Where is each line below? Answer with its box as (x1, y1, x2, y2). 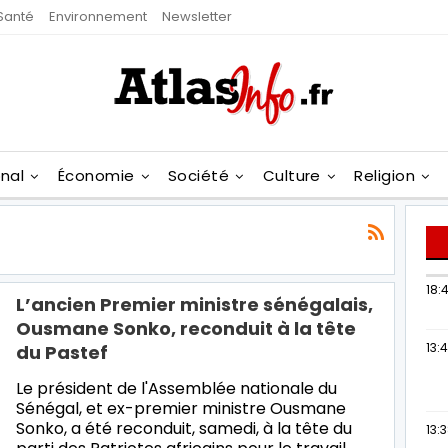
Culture (262, 165, 321, 186)
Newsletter (162, 7, 232, 26)
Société (168, 165, 230, 186)
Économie (57, 165, 135, 186)
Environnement (49, 7, 147, 26)
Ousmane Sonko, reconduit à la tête (16, 315, 356, 341)
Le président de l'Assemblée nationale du (16, 376, 337, 400)
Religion (354, 165, 416, 186)
